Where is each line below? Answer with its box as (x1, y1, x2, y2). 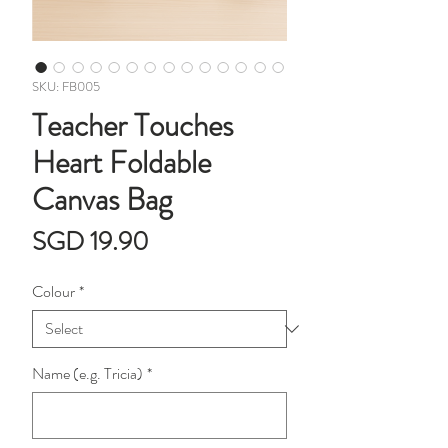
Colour (32, 280, 75, 304)
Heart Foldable (32, 140, 211, 186)
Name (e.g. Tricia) (32, 362, 143, 386)
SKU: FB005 (32, 77, 100, 97)
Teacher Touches (32, 103, 233, 149)
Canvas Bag (32, 177, 172, 223)
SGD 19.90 (32, 223, 149, 261)
